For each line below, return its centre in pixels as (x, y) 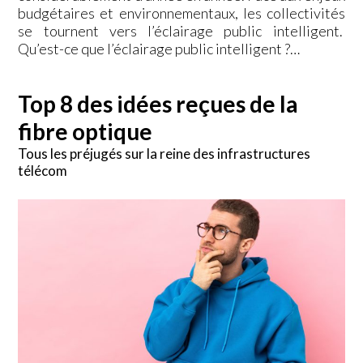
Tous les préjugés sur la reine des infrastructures (164, 153)
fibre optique (85, 131)
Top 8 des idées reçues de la (158, 103)
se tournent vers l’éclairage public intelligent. (181, 30)
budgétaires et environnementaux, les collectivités (181, 13)
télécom (43, 170)
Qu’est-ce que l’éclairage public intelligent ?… (159, 48)
